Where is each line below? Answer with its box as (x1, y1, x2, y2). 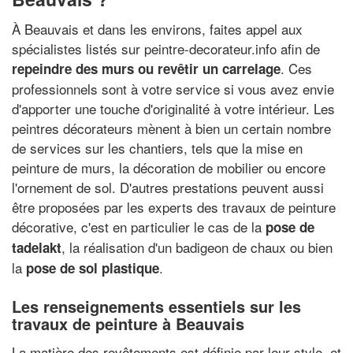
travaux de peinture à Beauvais (12, 311, 244, 335)
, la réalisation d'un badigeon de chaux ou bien (61, 236, 333, 257)
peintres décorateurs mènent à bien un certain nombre (12, 117, 331, 138)
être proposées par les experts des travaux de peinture (12, 196, 336, 217)
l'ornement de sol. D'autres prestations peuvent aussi (12, 176, 324, 197)
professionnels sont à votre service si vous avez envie (12, 78, 334, 98)
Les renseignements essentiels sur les (12, 294, 301, 318)
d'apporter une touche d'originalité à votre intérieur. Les (12, 98, 335, 118)
